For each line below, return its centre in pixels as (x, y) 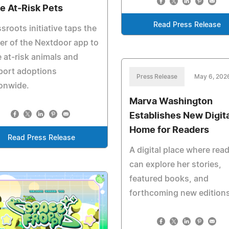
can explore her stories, (175, 165)
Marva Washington (171, 102)
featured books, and (169, 179)
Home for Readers (169, 131)
